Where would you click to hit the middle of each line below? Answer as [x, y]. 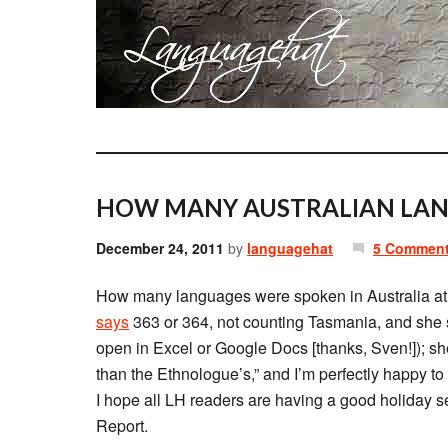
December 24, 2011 [160, 248]
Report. [122, 425]
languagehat [290, 248]
